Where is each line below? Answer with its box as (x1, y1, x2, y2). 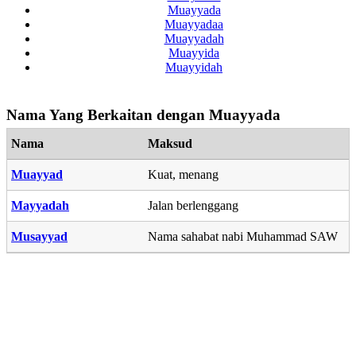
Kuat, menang (148, 167, 219, 181)
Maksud (148, 136, 192, 150)
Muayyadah (164, 31, 224, 45)
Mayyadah (11, 198, 69, 212)
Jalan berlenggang (148, 198, 238, 212)
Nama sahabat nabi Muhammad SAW (148, 229, 338, 243)
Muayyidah (165, 60, 222, 74)
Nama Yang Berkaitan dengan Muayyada (6, 106, 281, 123)
